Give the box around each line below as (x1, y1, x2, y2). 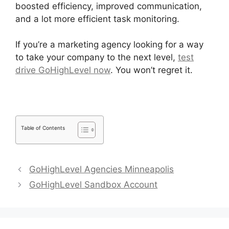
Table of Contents (21, 125, 65, 131)
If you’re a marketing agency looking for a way (15, 39, 203, 50)
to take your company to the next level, (15, 52, 178, 63)
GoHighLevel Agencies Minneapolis (29, 164, 174, 175)
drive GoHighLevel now (15, 65, 110, 76)
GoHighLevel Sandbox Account (29, 179, 158, 190)
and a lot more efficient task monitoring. (15, 13, 179, 24)
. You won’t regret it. (110, 65, 193, 76)
